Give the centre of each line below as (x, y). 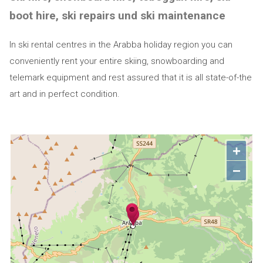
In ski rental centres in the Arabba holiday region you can (121, 45)
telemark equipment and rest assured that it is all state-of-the (130, 77)
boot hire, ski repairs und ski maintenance (117, 16)
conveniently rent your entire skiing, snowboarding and (117, 61)
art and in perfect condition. (65, 94)
